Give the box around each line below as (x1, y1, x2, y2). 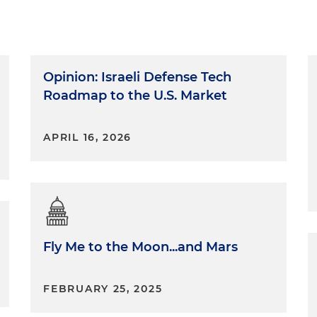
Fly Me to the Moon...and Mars (43, 239, 238, 255)
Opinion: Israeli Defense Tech (43, 69, 232, 85)
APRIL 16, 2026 (43, 131, 132, 144)
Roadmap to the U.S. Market (43, 88, 228, 103)
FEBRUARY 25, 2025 (43, 282, 163, 295)
